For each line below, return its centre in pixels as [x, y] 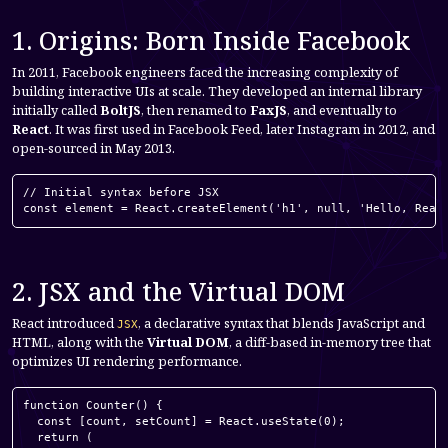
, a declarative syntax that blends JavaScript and [281, 322]
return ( [58, 437]
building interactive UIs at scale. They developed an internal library [217, 90]
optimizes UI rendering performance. [127, 360]
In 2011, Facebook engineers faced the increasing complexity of [205, 71]
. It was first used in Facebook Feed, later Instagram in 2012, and [242, 128]
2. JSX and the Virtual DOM [178, 290]
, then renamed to [195, 109]
